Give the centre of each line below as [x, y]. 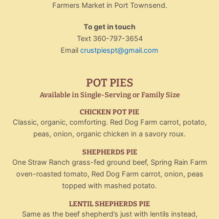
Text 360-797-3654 [109, 38]
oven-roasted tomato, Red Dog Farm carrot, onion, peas [109, 174]
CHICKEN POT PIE [109, 112]
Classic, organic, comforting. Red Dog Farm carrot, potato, [109, 122]
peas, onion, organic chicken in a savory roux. [109, 134]
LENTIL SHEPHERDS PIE [109, 204]
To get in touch [109, 27]
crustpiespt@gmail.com [119, 50]
